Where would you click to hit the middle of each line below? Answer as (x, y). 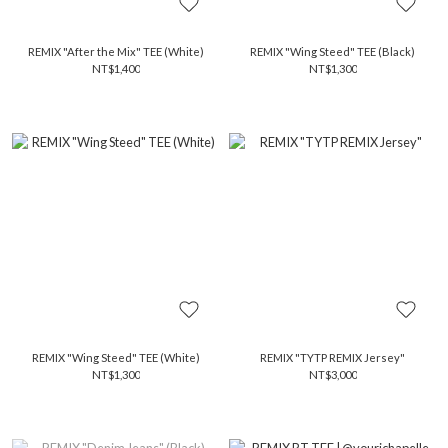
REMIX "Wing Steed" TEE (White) (115, 357)
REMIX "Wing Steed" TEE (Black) (332, 51)
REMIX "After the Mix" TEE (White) (115, 51)
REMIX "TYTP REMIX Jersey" (332, 357)
